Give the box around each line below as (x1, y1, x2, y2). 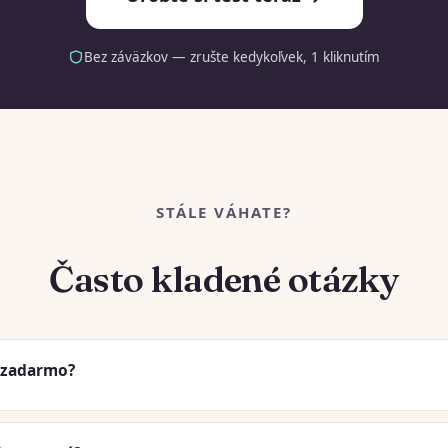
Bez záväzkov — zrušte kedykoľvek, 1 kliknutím (84, 47, 380, 66)
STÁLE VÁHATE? (155, 201, 293, 222)
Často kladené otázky (49, 256, 399, 301)
